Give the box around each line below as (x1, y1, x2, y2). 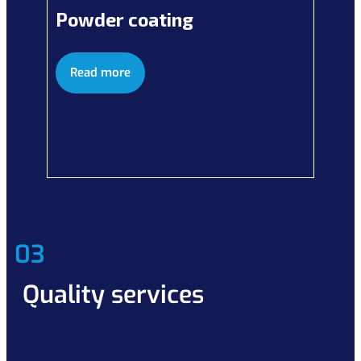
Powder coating (56, 8, 193, 31)
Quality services (23, 279, 204, 311)
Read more (70, 64, 131, 81)
